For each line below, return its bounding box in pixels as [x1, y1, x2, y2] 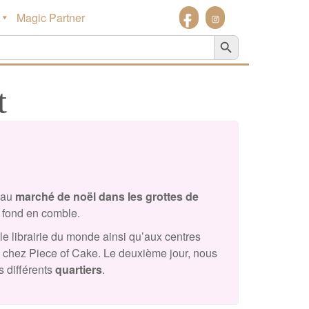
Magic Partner [17, 10, 85, 26]
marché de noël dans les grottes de [15, 188, 199, 204]
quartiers [55, 261, 102, 277]
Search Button [213, 26, 245, 42]
